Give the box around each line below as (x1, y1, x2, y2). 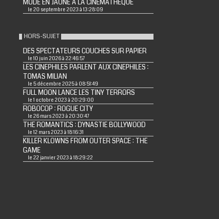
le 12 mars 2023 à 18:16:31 (27, 129, 84, 136)
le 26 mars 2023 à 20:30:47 (27, 113, 89, 120)
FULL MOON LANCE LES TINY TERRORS (22, 88, 135, 97)
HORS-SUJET (23, 32, 59, 41)
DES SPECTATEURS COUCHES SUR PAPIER (22, 46, 147, 56)
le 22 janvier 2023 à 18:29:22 (27, 154, 93, 161)
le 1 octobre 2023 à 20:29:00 (27, 97, 94, 104)
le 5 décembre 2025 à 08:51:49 (27, 81, 98, 88)
